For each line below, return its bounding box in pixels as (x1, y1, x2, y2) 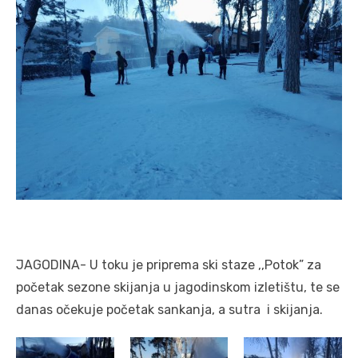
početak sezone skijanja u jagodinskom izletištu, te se (16, 280, 340, 295)
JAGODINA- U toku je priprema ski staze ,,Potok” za (16, 257, 321, 272)
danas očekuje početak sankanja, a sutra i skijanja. (16, 302, 323, 317)
